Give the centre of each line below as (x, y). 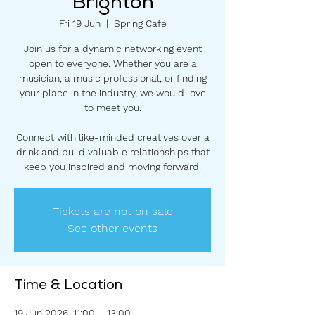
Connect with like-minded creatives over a (112, 137)
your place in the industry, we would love (112, 92)
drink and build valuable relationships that (112, 152)
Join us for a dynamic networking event (112, 48)
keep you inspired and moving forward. (112, 166)
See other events (112, 228)
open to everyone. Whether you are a (112, 63)
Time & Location (68, 286)
